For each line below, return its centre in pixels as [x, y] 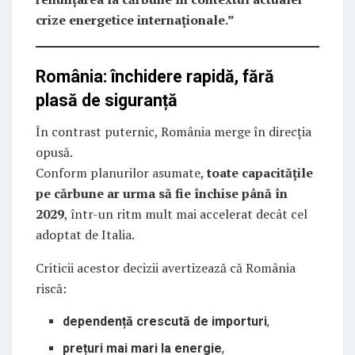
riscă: [51, 288]
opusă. [54, 152]
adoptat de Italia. [85, 234]
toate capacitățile [260, 172]
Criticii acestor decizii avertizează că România [166, 267]
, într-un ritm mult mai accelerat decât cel [186, 214]
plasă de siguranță [107, 100]
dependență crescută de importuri [165, 321]
